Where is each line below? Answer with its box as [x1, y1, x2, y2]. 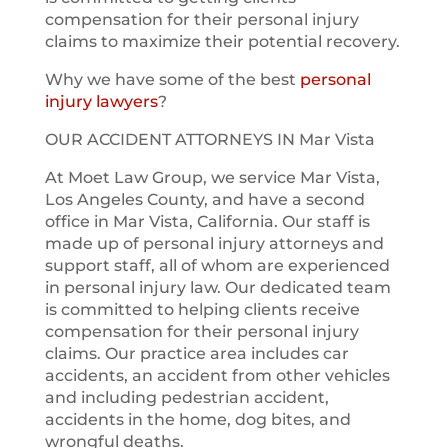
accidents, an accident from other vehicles [44, 366, 390, 385]
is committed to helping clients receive [44, 300, 360, 319]
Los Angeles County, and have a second [44, 190, 365, 209]
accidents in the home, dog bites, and [44, 410, 351, 429]
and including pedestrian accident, [44, 388, 329, 407]
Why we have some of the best [44, 70, 300, 89]
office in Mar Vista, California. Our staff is [44, 212, 370, 231]
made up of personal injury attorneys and [44, 234, 384, 253]
